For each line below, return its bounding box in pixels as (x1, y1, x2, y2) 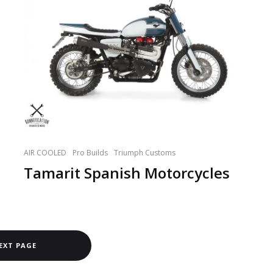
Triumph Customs (114, 147, 175, 158)
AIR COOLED (24, 147, 66, 158)
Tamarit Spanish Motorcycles (24, 163, 230, 183)
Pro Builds (73, 147, 108, 158)
